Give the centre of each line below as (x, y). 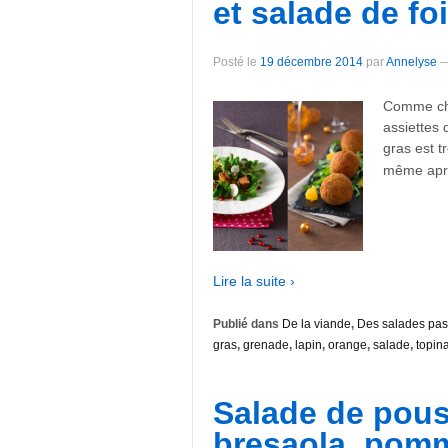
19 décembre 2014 (311, 62)
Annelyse (411, 62)
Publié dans (247, 324)
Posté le (236, 62)
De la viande (316, 324)
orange (347, 345)
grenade (266, 345)
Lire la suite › (254, 280)
